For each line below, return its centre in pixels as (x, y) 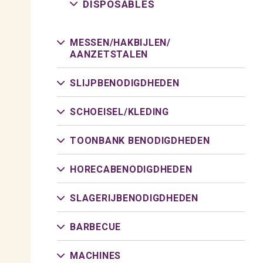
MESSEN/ (92, 43)
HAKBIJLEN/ (142, 43)
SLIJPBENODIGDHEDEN (125, 83)
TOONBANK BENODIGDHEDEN (140, 141)
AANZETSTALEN (109, 54)
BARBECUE (95, 227)
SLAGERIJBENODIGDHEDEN (134, 198)
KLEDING (148, 112)
